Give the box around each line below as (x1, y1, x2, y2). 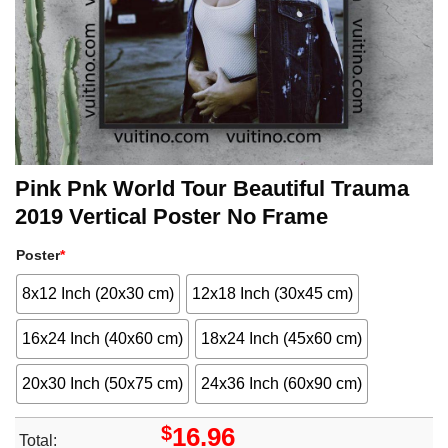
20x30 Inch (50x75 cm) (22, 374, 183, 392)
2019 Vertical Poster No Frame (15, 204, 328, 229)
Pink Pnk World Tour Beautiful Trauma (15, 176, 409, 201)
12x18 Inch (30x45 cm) (192, 285, 354, 303)
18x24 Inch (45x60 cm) (201, 330, 363, 348)
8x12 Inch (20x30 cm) (22, 285, 174, 303)
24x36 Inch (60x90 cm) (201, 374, 363, 392)
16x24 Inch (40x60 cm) (22, 330, 183, 348)
